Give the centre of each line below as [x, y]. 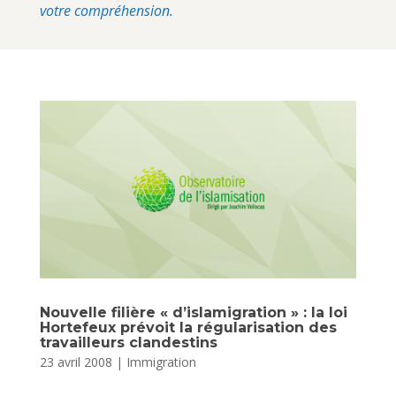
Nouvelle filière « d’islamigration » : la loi [193, 313]
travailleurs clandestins [128, 343]
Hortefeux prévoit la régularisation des [188, 328]
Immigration [161, 362]
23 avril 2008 [76, 362]
